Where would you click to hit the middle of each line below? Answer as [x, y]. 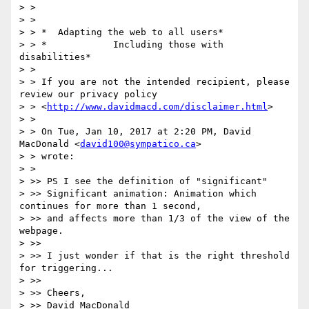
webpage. [41, 231]
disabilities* [55, 57]
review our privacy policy [88, 94]
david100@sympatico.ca [138, 144]
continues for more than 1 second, [110, 206]
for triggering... [66, 268]
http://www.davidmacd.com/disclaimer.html [157, 107]
